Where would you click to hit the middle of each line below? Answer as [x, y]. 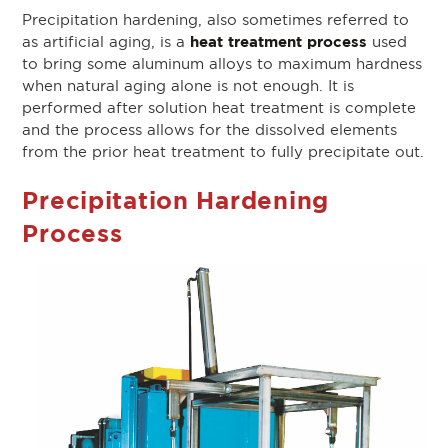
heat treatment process [279, 42]
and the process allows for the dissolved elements [210, 130]
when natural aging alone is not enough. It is [188, 86]
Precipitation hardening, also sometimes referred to [216, 20]
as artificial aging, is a [106, 42]
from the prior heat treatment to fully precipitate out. [223, 152]
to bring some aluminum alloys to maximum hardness [222, 64]
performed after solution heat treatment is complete [219, 108]
